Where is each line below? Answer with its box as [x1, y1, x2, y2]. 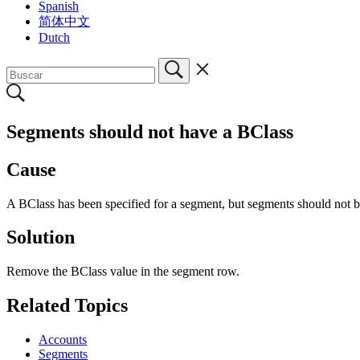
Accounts [39, 333, 87, 347]
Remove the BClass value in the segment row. [6, 264, 239, 279]
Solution [6, 227, 75, 248]
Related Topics [6, 295, 128, 317]
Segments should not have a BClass [6, 121, 293, 142]
